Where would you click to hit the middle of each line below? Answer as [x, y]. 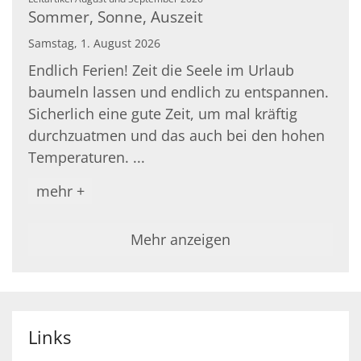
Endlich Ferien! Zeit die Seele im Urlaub [161, 71]
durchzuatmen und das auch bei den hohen [176, 136]
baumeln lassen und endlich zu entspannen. [178, 92]
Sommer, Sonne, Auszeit [116, 17]
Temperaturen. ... [87, 158]
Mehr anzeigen [180, 240]
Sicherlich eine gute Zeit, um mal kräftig [163, 114]
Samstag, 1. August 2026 [94, 44]
